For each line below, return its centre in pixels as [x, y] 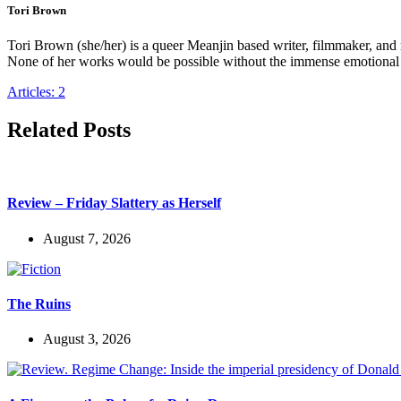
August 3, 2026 [87, 339]
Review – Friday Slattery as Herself [114, 203]
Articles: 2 [36, 92]
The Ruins [39, 303]
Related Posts [69, 130]
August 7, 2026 [87, 238]
